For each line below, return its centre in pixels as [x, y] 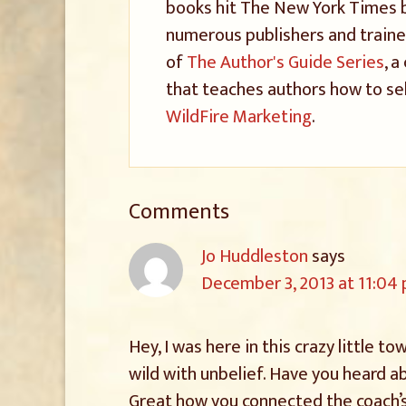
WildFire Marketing [239, 117]
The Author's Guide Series [285, 63]
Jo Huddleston [255, 256]
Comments [179, 212]
